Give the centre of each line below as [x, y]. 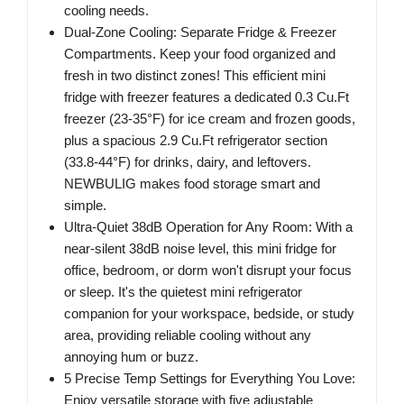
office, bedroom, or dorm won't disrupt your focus [208, 270]
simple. [85, 205]
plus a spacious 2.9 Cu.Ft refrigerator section [196, 140]
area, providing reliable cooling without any [188, 335]
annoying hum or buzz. [131, 356]
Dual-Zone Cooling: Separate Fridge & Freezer [200, 32]
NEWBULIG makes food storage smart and [192, 183]
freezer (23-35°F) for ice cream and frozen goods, [210, 118]
